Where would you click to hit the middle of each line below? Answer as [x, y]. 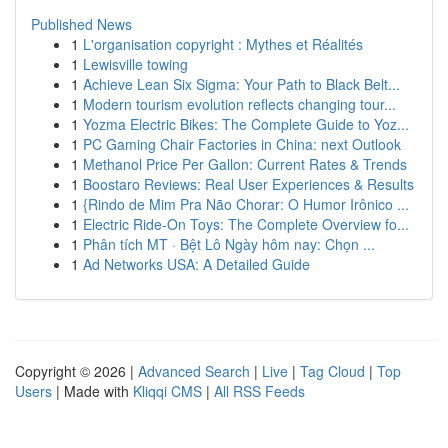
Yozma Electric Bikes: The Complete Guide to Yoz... [246, 124]
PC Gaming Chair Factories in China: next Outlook [242, 144]
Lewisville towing [135, 64]
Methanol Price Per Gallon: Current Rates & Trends [245, 164]
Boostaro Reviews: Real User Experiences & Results [248, 184]
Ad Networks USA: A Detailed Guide [196, 264]
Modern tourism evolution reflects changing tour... [239, 104]
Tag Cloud [332, 371]
